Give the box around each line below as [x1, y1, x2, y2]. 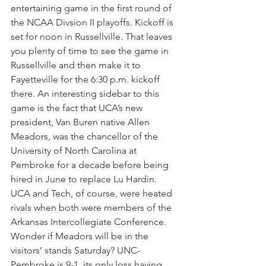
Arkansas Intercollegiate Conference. [11, 216, 169, 227]
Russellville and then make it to [11, 59, 143, 71]
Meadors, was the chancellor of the [11, 131, 160, 142]
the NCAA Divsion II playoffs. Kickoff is [11, 17, 176, 28]
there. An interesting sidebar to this [11, 88, 161, 99]
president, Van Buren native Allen [11, 116, 152, 128]
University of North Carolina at [11, 145, 139, 156]
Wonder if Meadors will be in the [11, 230, 151, 242]
